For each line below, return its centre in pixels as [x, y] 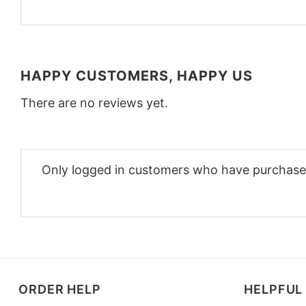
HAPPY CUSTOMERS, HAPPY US [137, 75]
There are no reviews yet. [94, 102]
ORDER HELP [60, 289]
